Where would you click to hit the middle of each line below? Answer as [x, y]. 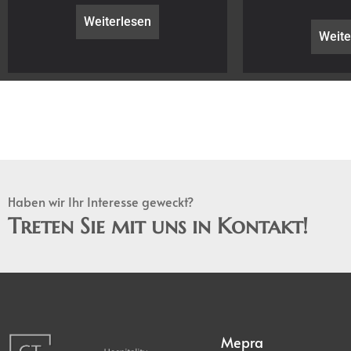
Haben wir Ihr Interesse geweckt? [101, 201]
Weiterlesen [118, 21]
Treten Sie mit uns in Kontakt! [158, 226]
